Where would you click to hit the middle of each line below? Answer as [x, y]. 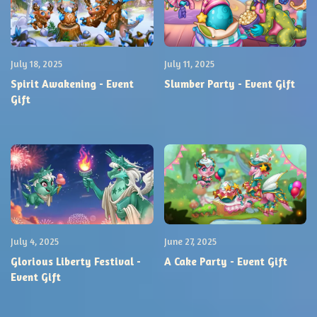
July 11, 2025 [189, 64]
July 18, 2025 [36, 64]
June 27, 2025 [190, 242]
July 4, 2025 [35, 242]
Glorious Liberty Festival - [76, 261]
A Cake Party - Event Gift [225, 261]
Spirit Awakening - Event [72, 83]
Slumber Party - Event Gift [229, 83]
